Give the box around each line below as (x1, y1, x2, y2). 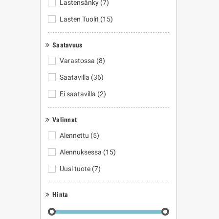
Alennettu (60, 131, 89, 139)
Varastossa (60, 57, 95, 65)
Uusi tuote (60, 165, 90, 173)
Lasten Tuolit (60, 15, 99, 23)
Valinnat (52, 116, 77, 124)
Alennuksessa (60, 148, 102, 156)
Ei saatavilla (60, 90, 96, 98)
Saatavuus (52, 41, 83, 49)
